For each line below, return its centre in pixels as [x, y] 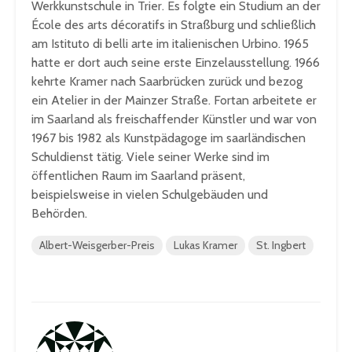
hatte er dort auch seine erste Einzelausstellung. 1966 [176, 63]
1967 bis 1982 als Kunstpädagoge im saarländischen [169, 138]
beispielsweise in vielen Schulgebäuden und [150, 195]
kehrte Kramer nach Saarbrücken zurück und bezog [167, 82]
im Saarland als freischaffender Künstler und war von [174, 119]
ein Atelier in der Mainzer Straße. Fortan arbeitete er [174, 101]
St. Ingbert [281, 246]
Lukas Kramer [205, 246]
